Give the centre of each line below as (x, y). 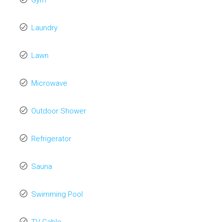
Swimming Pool (57, 194)
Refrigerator (51, 139)
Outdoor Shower (59, 111)
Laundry (44, 28)
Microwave (49, 83)
